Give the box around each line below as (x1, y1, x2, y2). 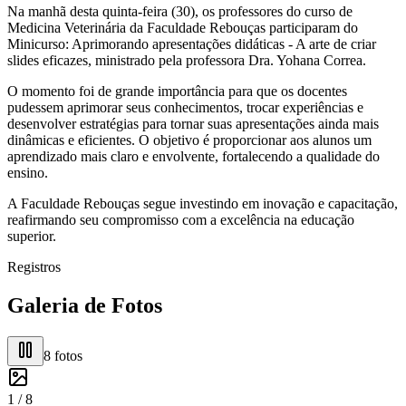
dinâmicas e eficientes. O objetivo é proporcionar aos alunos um (7, 131, 372, 148)
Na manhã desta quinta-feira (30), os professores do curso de (7, 3, 353, 19)
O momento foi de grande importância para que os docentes (7, 82, 347, 99)
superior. (7, 227, 56, 244)
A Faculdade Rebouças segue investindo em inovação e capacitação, (7, 195, 398, 211)
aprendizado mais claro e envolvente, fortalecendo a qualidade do (7, 148, 380, 164)
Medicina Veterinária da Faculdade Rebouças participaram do (7, 19, 358, 35)
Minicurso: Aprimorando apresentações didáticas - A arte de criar (7, 35, 376, 52)
